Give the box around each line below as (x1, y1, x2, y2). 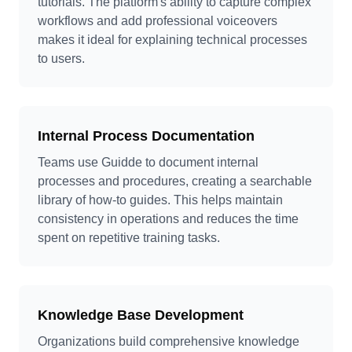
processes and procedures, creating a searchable (38, 174, 312, 188)
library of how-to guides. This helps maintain (38, 193, 283, 207)
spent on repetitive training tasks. (38, 231, 220, 244)
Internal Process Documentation (38, 128, 255, 144)
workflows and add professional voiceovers (38, 14, 277, 27)
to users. (38, 52, 85, 65)
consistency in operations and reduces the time (38, 212, 299, 225)
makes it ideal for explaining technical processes (38, 33, 307, 46)
